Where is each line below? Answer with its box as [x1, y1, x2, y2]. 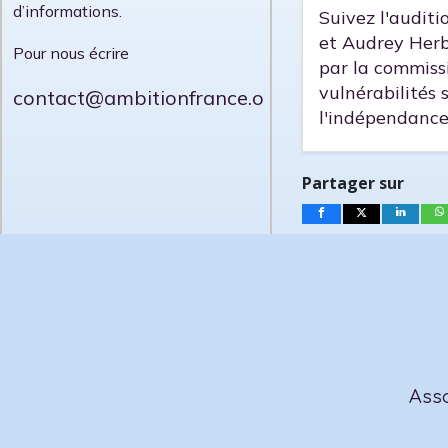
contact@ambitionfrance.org [13, 85, 283, 111]
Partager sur [302, 171, 405, 194]
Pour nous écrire [13, 43, 129, 64]
